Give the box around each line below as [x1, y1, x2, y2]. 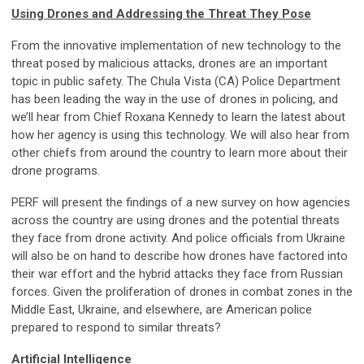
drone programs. [11, 163, 103, 179]
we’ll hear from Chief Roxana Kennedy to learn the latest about [11, 110, 345, 125]
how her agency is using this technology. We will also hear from [11, 128, 349, 143]
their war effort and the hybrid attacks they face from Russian [11, 266, 343, 282]
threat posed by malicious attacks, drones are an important [11, 56, 327, 71]
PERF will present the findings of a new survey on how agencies [11, 195, 350, 210]
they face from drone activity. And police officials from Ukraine [11, 231, 345, 246]
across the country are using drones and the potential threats [11, 213, 340, 228]
